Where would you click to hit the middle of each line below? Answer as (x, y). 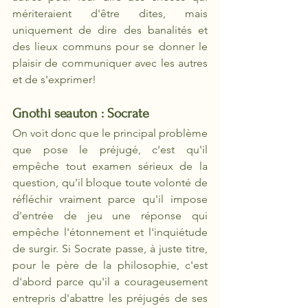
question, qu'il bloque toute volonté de (110, 183)
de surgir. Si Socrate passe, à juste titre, (110, 249)
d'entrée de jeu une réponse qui (110, 216)
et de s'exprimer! (54, 79)
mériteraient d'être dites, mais (110, 13)
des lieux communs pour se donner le (110, 46)
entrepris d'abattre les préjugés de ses (110, 298)
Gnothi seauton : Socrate (81, 113)
